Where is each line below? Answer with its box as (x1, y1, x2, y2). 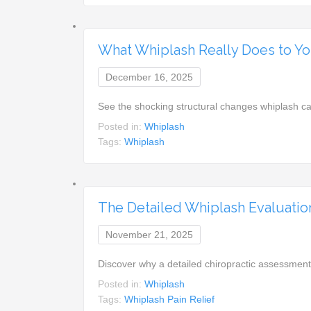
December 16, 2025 (106, 71, 194, 83)
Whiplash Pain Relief (124, 293, 215, 305)
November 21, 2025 (106, 228, 194, 240)
